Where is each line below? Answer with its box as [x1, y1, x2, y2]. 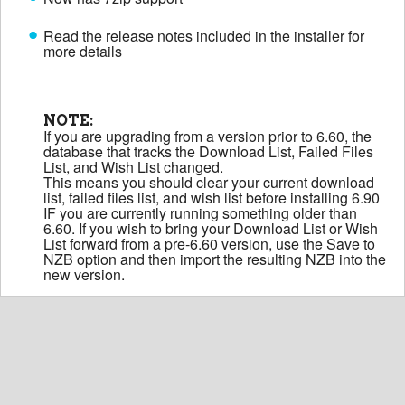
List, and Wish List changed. [43, 155, 223, 177]
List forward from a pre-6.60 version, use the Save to [43, 232, 375, 254]
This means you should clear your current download [43, 171, 374, 193]
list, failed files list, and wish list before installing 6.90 [43, 186, 380, 208]
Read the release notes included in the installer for [43, 24, 364, 46]
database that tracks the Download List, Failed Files [43, 140, 373, 162]
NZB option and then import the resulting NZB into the [43, 248, 386, 269]
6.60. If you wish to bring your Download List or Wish [43, 217, 378, 239]
